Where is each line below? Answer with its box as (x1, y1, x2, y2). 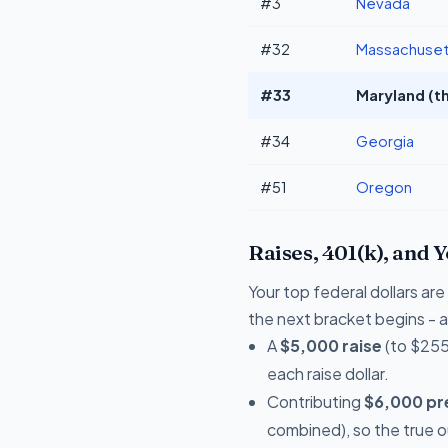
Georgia (356, 131, 414, 150)
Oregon (356, 177, 412, 196)
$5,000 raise (280, 334, 383, 356)
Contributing (267, 390, 365, 412)
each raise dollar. (267, 362, 390, 384)
